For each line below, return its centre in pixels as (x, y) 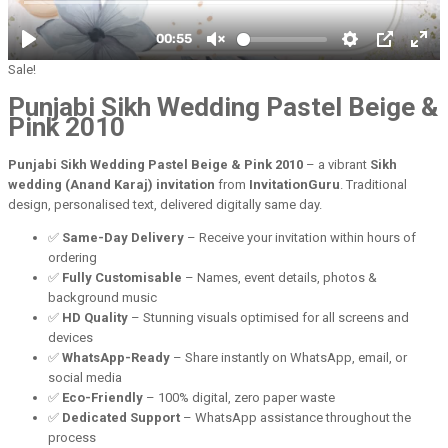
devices (70, 337)
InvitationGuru (294, 184)
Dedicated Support (121, 417)
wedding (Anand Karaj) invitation (111, 184)
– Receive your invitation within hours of (300, 237)
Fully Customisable (122, 277)
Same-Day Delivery (123, 237)
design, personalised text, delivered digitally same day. (165, 204)
